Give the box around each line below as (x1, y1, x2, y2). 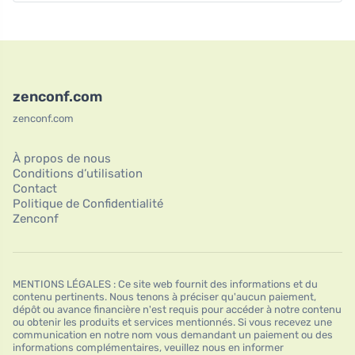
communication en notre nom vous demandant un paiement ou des (13, 329, 333, 342)
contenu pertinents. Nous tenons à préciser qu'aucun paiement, (13, 291, 316, 303)
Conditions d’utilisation (13, 166, 143, 181)
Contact (13, 181, 57, 197)
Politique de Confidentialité (13, 197, 163, 212)
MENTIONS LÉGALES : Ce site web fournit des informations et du (13, 278, 318, 291)
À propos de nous (13, 151, 111, 166)
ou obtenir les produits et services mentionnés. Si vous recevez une (13, 316, 332, 329)
